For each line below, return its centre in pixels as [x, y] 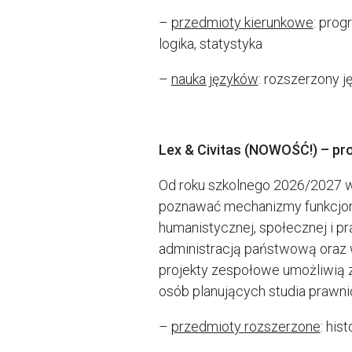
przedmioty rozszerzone [246, 326]
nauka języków [214, 79]
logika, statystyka [210, 43]
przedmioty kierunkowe [242, 22]
